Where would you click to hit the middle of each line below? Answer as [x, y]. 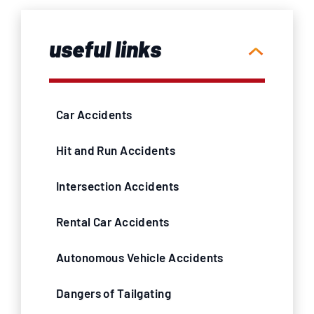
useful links [105, 48]
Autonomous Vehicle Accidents [140, 257]
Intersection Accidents [118, 186]
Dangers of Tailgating [114, 293]
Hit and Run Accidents [116, 150]
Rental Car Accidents [113, 221]
